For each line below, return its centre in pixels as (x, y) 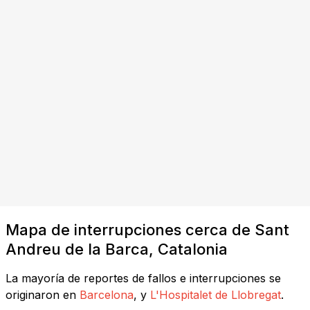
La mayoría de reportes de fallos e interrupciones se (143, 278)
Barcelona (107, 294)
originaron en (41, 294)
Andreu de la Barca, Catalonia (117, 249)
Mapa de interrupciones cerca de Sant (147, 229)
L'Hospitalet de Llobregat (216, 294)
